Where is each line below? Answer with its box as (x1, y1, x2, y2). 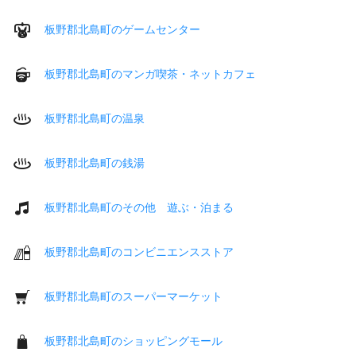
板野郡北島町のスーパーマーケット (44, 289, 222, 303)
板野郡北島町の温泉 (44, 111, 145, 125)
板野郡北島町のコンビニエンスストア (44, 245, 234, 258)
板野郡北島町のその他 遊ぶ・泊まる (44, 200, 234, 214)
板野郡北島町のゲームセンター (44, 22, 200, 36)
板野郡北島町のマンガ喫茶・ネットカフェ (44, 67, 256, 80)
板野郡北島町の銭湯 (44, 156, 145, 169)
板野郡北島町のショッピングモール (44, 334, 222, 347)
